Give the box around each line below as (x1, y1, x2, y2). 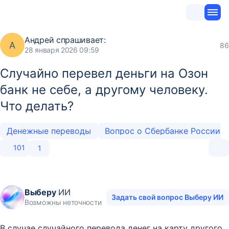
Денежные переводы (7, 126, 91, 136)
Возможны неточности (25, 198, 102, 207)
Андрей (25, 35, 54, 45)
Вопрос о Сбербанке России (104, 126, 223, 136)
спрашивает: (54, 35, 106, 45)
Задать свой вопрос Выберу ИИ (111, 193, 224, 201)
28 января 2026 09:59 (25, 45, 99, 54)
